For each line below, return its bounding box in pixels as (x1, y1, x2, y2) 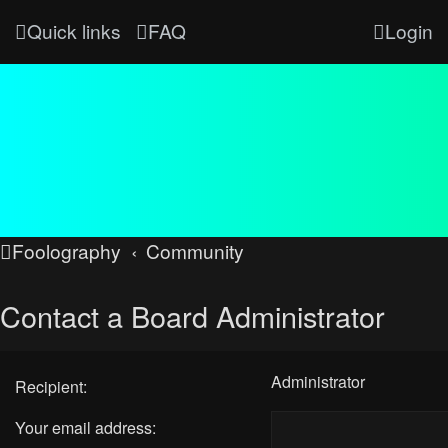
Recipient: (15, 375, 87, 398)
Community (146, 237, 245, 264)
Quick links (27, 17, 121, 44)
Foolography (12, 237, 121, 264)
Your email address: (15, 416, 156, 439)
